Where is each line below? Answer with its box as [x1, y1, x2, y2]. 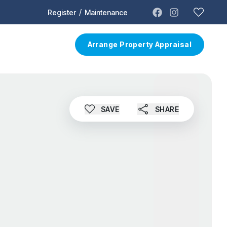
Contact [24, 39, 53, 49]
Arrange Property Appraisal [87, 40, 192, 49]
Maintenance [85, 8, 128, 17]
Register [48, 8, 76, 17]
